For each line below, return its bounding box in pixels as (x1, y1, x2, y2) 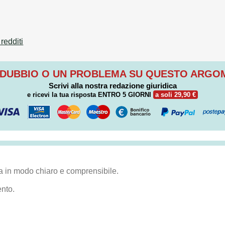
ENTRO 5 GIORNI (98, 91, 151, 99)
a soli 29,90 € (155, 91, 196, 99)
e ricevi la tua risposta (27, 91, 98, 99)
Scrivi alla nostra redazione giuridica (48, 81, 177, 90)
